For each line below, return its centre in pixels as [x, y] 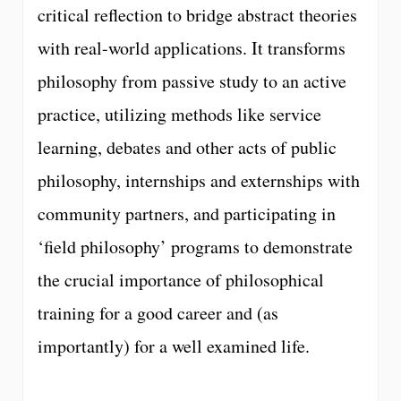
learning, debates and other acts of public [187, 147]
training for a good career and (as [158, 312]
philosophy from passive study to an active [192, 81]
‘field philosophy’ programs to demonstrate [195, 246]
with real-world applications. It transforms [192, 47]
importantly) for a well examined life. [174, 346]
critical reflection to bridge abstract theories [197, 14]
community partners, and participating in [187, 213]
